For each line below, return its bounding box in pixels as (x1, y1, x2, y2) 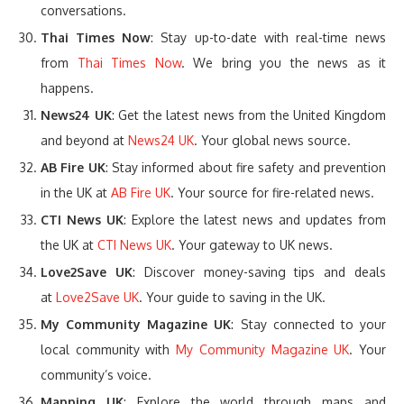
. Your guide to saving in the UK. (139, 289, 326, 306)
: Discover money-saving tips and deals (132, 264, 387, 280)
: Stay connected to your (231, 317, 387, 333)
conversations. (41, 3, 126, 19)
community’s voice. (41, 367, 151, 383)
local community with (41, 342, 177, 358)
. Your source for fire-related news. (170, 185, 374, 201)
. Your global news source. (194, 133, 351, 149)
